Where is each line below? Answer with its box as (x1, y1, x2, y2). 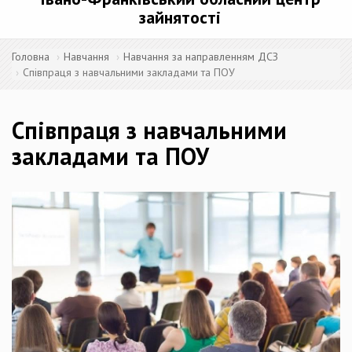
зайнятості (139, 6, 221, 28)
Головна (12, 49, 49, 64)
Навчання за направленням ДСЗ (123, 49, 278, 64)
